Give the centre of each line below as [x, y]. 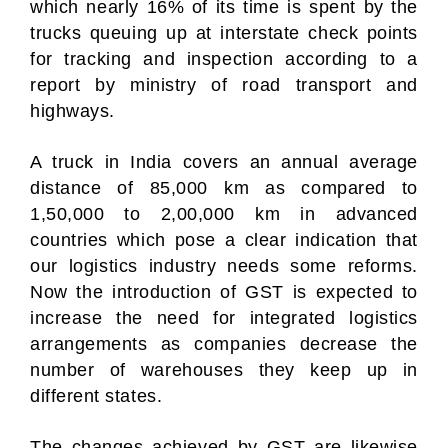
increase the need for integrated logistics [224, 318]
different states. [96, 396]
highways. [72, 111]
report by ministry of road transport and [224, 85]
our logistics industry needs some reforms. [224, 266]
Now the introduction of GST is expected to [224, 292]
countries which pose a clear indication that [224, 240]
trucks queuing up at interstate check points [224, 33]
